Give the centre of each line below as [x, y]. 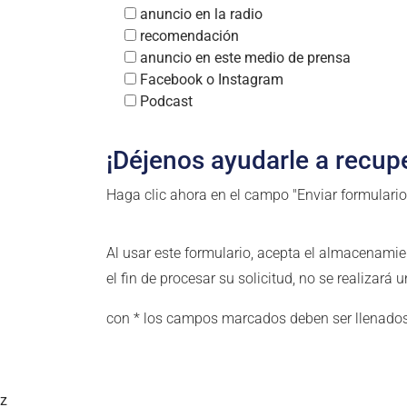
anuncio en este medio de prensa [245, 58]
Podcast [166, 101]
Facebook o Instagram [212, 79]
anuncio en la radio [201, 14]
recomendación [189, 36]
